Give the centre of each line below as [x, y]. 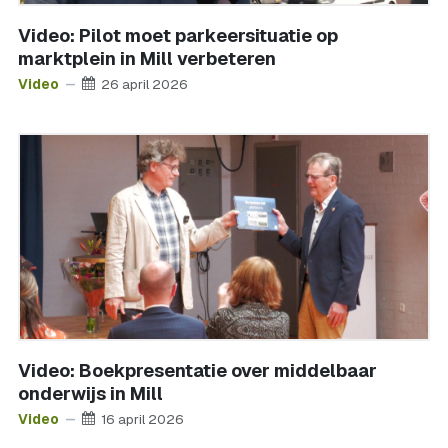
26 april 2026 [144, 83]
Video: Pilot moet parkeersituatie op [178, 35]
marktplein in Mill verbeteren [147, 58]
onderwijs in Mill [90, 393]
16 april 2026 [142, 418]
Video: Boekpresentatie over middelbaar [197, 370]
